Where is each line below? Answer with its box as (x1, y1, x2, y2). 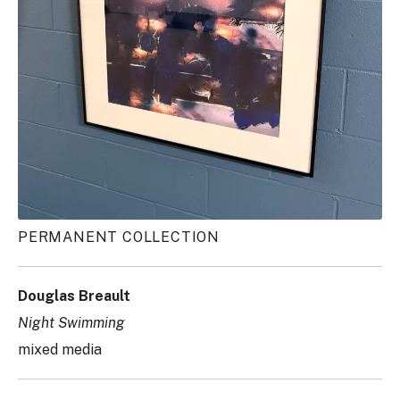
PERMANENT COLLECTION (18, 228, 220, 246)
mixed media (18, 340, 102, 358)
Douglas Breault (18, 287, 130, 304)
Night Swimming (18, 313, 125, 331)
